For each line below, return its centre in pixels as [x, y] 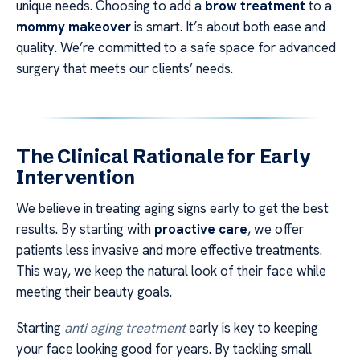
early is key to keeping [252, 327]
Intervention [76, 178]
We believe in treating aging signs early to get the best [172, 209]
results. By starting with [85, 229]
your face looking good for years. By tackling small [164, 348]
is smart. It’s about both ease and [228, 27]
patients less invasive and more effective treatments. [169, 250]
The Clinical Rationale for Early [164, 157]
